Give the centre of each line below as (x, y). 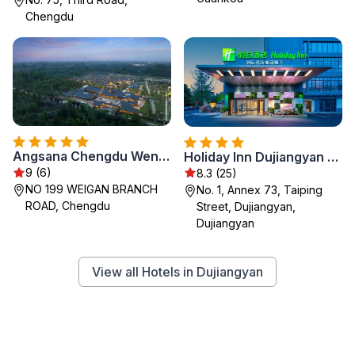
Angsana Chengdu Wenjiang (164, 156)
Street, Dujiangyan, (246, 206)
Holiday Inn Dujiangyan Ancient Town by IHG (333, 157)
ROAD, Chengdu (68, 206)
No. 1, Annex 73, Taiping (260, 189)
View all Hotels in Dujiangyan (177, 271)
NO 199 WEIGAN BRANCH (92, 189)
